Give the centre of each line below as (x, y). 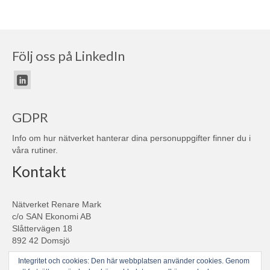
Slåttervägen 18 (42, 229)
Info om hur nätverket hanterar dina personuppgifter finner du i (131, 138)
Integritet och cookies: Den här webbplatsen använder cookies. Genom (134, 261)
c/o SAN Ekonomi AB (52, 217)
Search (26, 258)
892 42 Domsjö (41, 241)
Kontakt (39, 171)
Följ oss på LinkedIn (68, 55)
